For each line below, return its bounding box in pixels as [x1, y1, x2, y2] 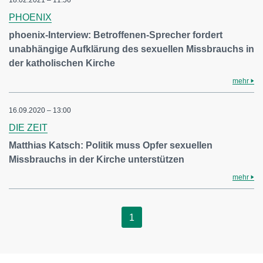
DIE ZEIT [9, 123, 48, 133]
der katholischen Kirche [9, 58, 115, 68]
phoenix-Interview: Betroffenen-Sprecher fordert [9, 30, 222, 40]
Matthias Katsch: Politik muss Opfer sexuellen [9, 140, 213, 150]
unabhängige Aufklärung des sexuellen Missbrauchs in [9, 44, 254, 54]
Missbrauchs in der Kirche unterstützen [9, 154, 184, 164]
